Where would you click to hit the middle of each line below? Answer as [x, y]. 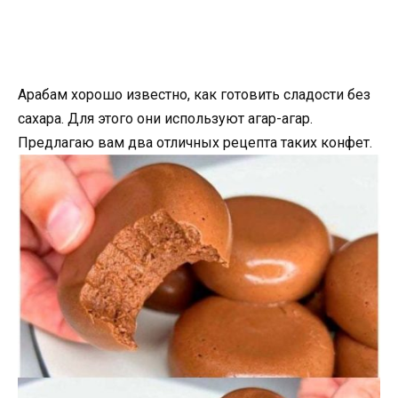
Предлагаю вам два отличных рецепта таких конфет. [195, 143]
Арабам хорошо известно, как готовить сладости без [194, 95]
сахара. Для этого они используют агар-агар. [165, 119]
